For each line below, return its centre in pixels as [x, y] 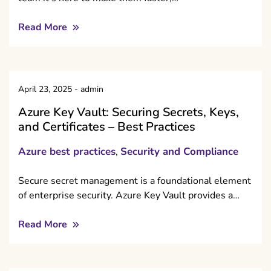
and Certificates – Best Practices [107, 127]
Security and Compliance [179, 152]
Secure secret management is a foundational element [135, 181]
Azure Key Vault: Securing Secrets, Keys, [129, 113]
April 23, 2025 [45, 90]
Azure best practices [67, 152]
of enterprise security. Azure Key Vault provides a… [129, 196]
